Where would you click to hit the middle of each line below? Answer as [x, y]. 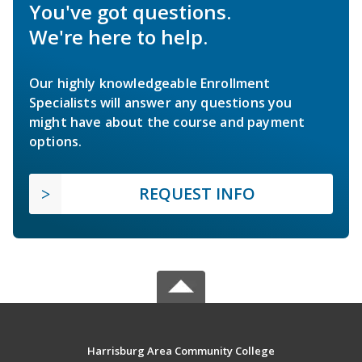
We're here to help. [118, 36]
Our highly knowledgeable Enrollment [150, 83]
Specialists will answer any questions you [161, 102]
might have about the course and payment [167, 122]
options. [56, 141]
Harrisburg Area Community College [181, 350]
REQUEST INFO [197, 193]
